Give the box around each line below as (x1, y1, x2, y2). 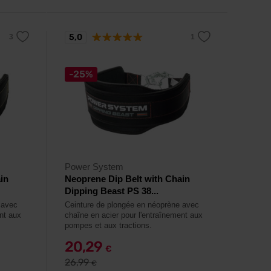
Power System (65, 162, 123, 172)
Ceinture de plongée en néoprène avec (65, 200, 199, 209)
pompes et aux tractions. (65, 221, 152, 230)
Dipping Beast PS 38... (65, 186, 158, 196)
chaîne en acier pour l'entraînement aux (65, 211, 203, 220)
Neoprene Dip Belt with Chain (65, 174, 190, 184)
